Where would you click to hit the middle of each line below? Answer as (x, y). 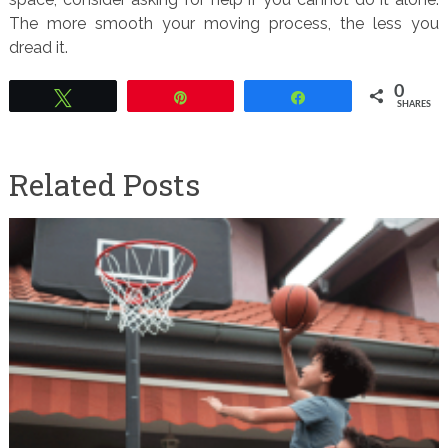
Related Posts (104, 184)
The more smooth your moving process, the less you (224, 23)
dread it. (38, 47)
